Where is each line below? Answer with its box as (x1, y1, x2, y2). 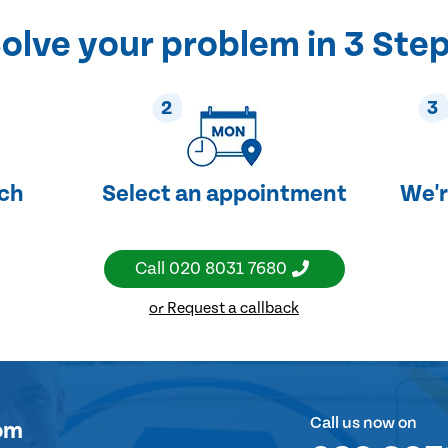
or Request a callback (149, 298, 299, 317)
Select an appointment (101, 179, 347, 208)
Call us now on (309, 412, 417, 433)
